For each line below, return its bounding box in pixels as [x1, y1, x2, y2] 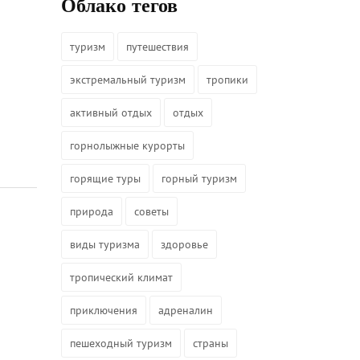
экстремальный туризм [70, 72, 186, 87]
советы [134, 204, 169, 219]
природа [70, 204, 113, 219]
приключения [70, 303, 137, 317]
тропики [207, 72, 248, 87]
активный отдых [70, 105, 152, 120]
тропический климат [70, 270, 173, 284]
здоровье [161, 237, 208, 252]
